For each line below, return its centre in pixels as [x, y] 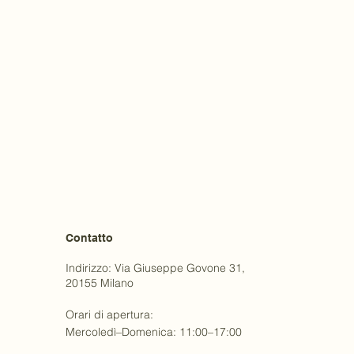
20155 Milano [99, 283]
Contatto [89, 238]
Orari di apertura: [109, 314]
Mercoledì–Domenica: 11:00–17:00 [153, 332]
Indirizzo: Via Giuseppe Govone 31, [155, 268]
